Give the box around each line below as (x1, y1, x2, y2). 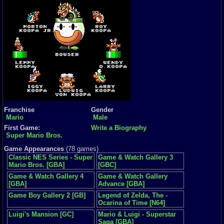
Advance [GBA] (98, 180, 144, 187)
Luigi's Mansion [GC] (8, 210, 73, 218)
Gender (91, 106, 113, 113)
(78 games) (64, 145, 98, 152)
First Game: (4, 124, 40, 131)
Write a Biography (91, 124, 146, 131)
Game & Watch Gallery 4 (8, 172, 83, 180)
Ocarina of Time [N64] (98, 199, 165, 206)
